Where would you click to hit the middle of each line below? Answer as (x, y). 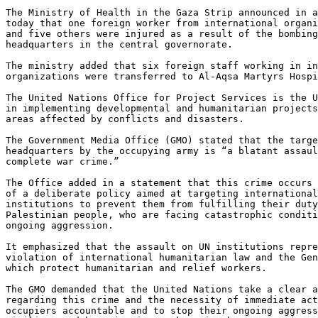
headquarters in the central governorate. (119, 45)
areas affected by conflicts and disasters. (125, 119)
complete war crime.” (62, 162)
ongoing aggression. (60, 226)
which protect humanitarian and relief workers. (136, 268)
